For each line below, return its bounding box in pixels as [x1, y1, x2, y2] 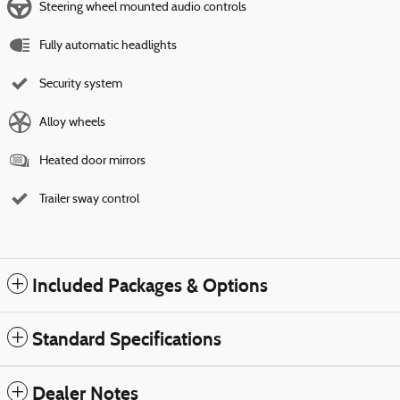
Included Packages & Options [32, 273, 268, 297]
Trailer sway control [39, 192, 139, 206]
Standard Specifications [32, 327, 221, 351]
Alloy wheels [39, 115, 105, 129]
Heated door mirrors [39, 154, 146, 168]
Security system [39, 77, 122, 91]
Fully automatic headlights [39, 38, 177, 53]
